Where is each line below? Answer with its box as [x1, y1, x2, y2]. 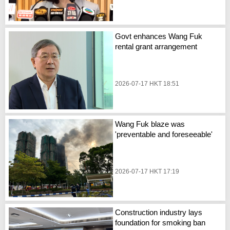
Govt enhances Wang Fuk [115, 31, 203, 41]
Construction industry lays [115, 207, 203, 217]
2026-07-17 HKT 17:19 [115, 168, 180, 176]
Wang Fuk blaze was [115, 120, 185, 129]
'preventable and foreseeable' [115, 130, 213, 139]
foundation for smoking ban [115, 218, 206, 227]
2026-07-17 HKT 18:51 [115, 80, 180, 87]
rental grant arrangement [115, 42, 198, 51]
